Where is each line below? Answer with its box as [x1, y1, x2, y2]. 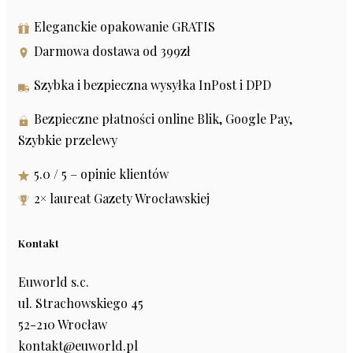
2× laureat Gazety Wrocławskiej [34, 190, 210, 207]
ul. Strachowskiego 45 [18, 295, 143, 312]
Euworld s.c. [18, 273, 89, 291]
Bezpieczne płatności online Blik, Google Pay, [34, 110, 292, 128]
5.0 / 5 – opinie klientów [34, 165, 169, 183]
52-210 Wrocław [18, 316, 107, 333]
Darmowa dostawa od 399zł [34, 43, 191, 60]
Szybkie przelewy [18, 132, 117, 149]
